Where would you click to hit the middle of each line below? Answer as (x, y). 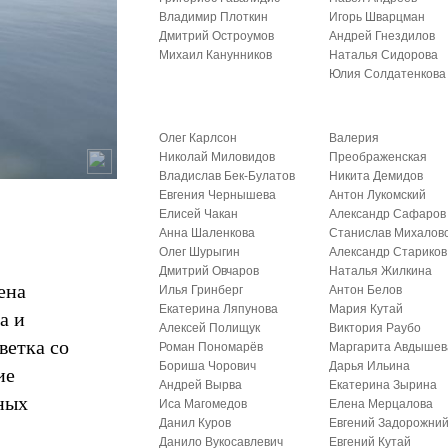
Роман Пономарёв (211, 347)
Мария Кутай (366, 309)
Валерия (354, 138)
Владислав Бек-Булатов (227, 176)
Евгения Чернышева (218, 195)
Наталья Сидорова (384, 55)
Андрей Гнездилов (382, 36)
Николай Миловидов (217, 157)
